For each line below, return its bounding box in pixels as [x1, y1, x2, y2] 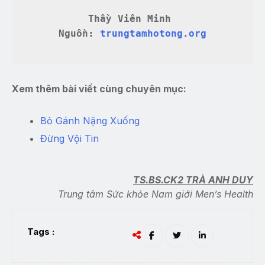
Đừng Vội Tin [40, 132, 102, 144]
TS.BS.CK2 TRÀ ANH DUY [133, 173, 253, 186]
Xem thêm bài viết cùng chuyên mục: [12, 82, 186, 95]
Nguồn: [59, 28, 100, 39]
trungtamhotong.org [100, 28, 206, 39]
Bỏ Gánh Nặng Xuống [40, 114, 140, 127]
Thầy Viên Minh [88, 13, 177, 24]
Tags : [27, 225, 54, 237]
